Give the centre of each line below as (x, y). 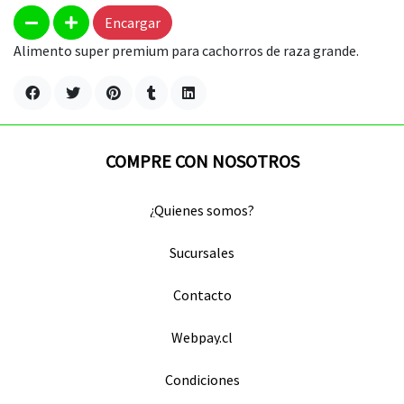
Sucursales (202, 252)
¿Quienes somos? (202, 210)
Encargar (133, 23)
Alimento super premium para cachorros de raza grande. (186, 50)
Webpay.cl (202, 337)
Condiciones (202, 380)
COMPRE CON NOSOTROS (202, 161)
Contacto (202, 295)
